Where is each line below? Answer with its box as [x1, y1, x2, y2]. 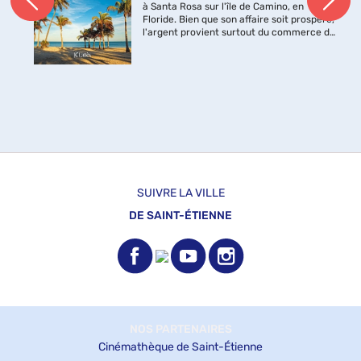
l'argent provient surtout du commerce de [142, 26, 335, 38]
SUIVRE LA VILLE [136, 185, 225, 200]
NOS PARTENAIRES [129, 322, 232, 336]
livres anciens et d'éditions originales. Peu [142, 39, 334, 51]
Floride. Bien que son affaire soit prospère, [142, 13, 334, 25]
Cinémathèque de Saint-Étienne [98, 339, 263, 354]
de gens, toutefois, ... [142, 52, 237, 64]
